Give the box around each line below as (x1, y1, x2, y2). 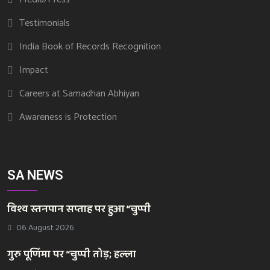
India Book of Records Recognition (19, 39, 161, 55)
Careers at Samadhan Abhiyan (19, 86, 139, 102)
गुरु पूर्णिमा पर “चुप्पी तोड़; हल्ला (7, 245, 136, 263)
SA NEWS (7, 167, 63, 183)
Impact (19, 62, 48, 79)
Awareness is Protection (19, 109, 117, 126)
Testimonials (19, 15, 70, 32)
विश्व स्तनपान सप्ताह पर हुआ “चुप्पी (7, 200, 151, 218)
